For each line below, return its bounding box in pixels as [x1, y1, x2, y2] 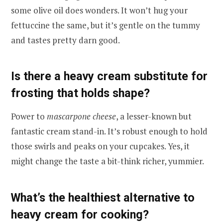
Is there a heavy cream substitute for [11, 69, 208, 84]
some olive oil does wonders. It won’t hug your [11, 4, 188, 16]
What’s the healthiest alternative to [11, 190, 195, 205]
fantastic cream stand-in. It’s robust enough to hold [11, 125, 208, 137]
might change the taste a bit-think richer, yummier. [11, 155, 204, 167]
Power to [11, 111, 47, 122]
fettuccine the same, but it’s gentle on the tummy [11, 19, 200, 31]
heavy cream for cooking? [11, 207, 149, 222]
